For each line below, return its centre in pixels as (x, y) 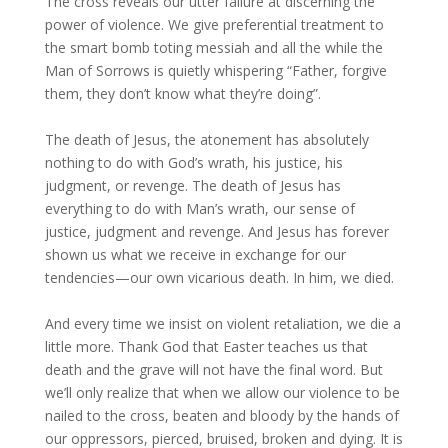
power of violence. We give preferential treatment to (214, 24)
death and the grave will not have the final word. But (213, 369)
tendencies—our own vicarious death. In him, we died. (221, 277)
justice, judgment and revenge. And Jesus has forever (216, 231)
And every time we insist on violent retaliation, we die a (222, 323)
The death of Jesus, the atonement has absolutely (206, 139)
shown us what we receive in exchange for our (195, 254)
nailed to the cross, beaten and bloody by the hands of (221, 415)
